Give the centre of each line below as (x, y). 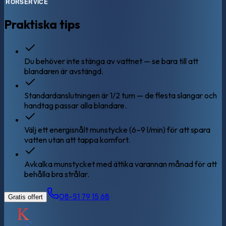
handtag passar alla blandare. (75, 106)
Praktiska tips (42, 24)
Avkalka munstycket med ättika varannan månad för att (121, 164)
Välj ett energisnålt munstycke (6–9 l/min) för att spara (117, 130)
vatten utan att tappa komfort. (77, 140)
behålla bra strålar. (57, 174)
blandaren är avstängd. (64, 71)
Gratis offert (25, 197)
